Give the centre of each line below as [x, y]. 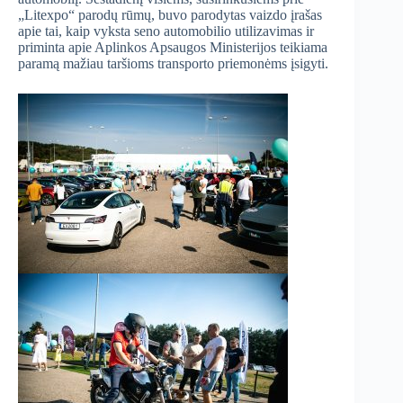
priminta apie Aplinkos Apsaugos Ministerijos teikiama [173, 48]
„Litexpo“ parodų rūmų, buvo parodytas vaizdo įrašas [170, 15]
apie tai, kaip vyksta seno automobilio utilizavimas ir [166, 31]
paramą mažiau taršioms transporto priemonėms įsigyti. [173, 64]
